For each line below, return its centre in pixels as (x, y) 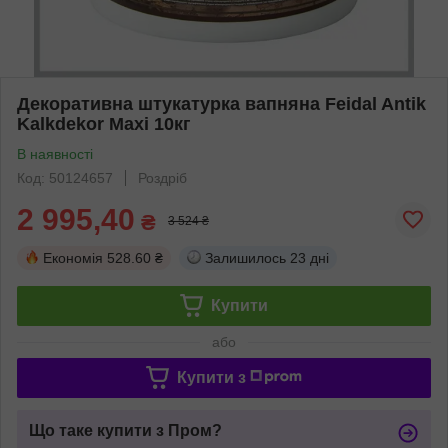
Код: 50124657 (65, 177)
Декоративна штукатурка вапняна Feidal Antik (221, 103)
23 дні (309, 257)
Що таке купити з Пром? (125, 430)
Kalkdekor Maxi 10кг (104, 123)
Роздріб (162, 177)
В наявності (55, 153)
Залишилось (245, 257)
